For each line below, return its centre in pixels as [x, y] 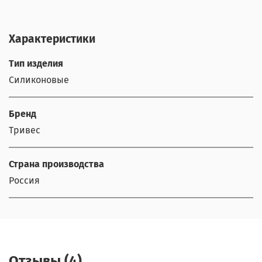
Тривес [25, 130]
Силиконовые [39, 80]
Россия [24, 180]
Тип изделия [36, 63]
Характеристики [52, 39]
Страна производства [56, 164]
